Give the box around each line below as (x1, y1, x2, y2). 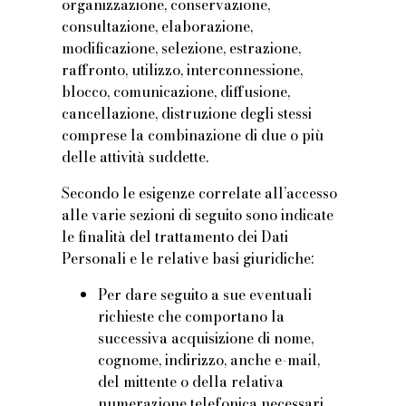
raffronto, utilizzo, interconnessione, (62, 59, 304, 82)
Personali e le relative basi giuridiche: (62, 247, 314, 270)
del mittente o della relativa (98, 371, 285, 393)
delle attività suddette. (62, 146, 209, 169)
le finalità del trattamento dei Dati (62, 226, 289, 248)
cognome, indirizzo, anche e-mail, (98, 349, 321, 372)
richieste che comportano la (98, 305, 285, 328)
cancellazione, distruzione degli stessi (62, 102, 313, 125)
